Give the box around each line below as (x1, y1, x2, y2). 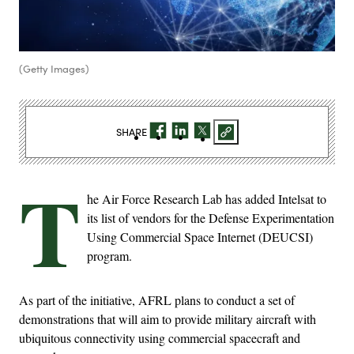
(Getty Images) (19, 62, 89, 77)
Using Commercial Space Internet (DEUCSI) (87, 228, 313, 246)
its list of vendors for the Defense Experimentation (87, 209, 334, 227)
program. (87, 247, 132, 265)
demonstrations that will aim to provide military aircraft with (19, 311, 316, 328)
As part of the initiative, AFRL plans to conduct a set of (19, 292, 295, 309)
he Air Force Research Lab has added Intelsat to (87, 190, 326, 208)
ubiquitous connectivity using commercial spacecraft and (19, 330, 300, 347)
